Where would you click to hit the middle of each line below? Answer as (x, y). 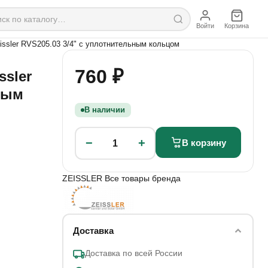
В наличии (105, 110)
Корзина (237, 25)
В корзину (204, 142)
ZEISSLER (83, 178)
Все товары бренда (143, 178)
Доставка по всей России (133, 253)
